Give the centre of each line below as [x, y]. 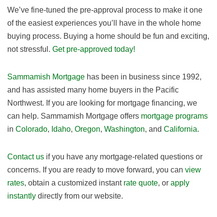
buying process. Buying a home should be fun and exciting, [108, 36]
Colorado [31, 129]
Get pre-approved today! [94, 49]
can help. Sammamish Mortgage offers [74, 116]
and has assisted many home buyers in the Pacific [93, 90]
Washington [124, 129]
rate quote [141, 183]
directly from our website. [79, 196]
